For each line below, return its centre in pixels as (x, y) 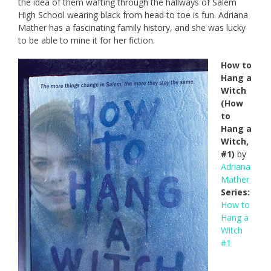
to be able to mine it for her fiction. (87, 40)
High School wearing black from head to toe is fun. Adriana (133, 15)
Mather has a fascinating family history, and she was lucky (132, 27)
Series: (235, 192)
